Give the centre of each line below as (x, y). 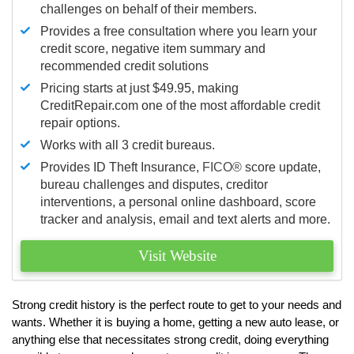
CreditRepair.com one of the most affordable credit (180, 105)
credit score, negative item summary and (153, 48)
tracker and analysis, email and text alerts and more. (185, 219)
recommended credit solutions (124, 66)
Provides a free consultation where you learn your (179, 31)
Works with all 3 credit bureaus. (128, 145)
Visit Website (177, 255)
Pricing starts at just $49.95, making (139, 88)
